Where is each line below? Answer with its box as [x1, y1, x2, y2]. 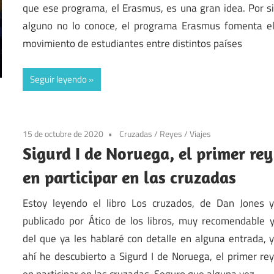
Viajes [190, 127, 212, 141]
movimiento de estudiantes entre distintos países [23, 35, 243, 51]
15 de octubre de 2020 [23, 127, 104, 141]
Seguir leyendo [30, 72, 87, 87]
